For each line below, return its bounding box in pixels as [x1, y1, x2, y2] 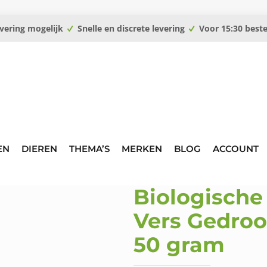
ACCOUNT [213, 143, 259, 154]
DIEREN [21, 143, 57, 154]
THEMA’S [69, 143, 110, 154]
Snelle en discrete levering [75, 23, 187, 34]
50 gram [133, 232, 225, 257]
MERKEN [122, 143, 162, 154]
